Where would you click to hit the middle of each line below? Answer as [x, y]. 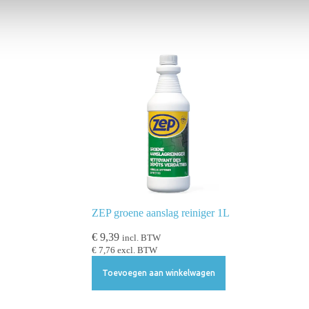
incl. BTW [142, 238]
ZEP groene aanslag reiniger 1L [161, 212]
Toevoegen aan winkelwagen [159, 273]
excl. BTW [137, 250]
